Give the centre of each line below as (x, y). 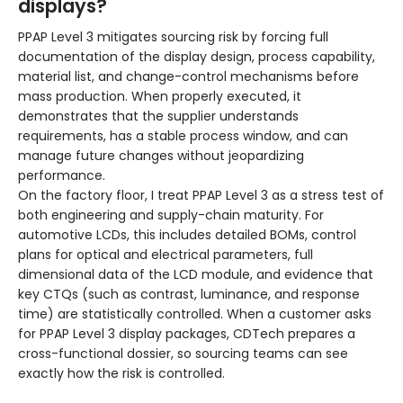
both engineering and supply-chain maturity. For (171, 215)
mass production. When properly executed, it (160, 97)
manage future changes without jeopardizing (161, 156)
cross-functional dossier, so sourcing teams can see (183, 354)
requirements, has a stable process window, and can (183, 136)
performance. (62, 176)
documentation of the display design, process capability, (197, 57)
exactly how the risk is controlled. (121, 374)
